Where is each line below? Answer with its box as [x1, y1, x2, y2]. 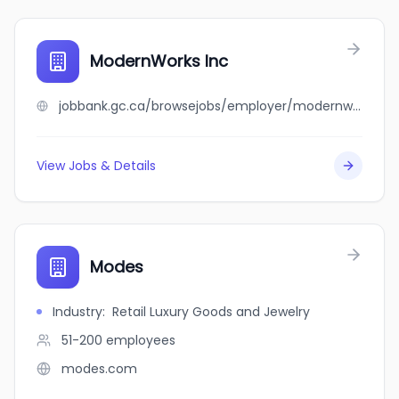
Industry [53, 303, 102, 321]
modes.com [61, 360, 137, 378]
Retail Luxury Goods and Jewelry [112, 303, 310, 321]
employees [106, 331, 175, 349]
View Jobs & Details [37, 157, 156, 175]
